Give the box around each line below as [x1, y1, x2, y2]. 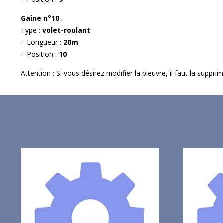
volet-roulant [42, 25, 90, 35]
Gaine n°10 [21, 13, 61, 23]
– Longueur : [21, 37, 63, 47]
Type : [21, 25, 42, 35]
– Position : [21, 49, 59, 59]
